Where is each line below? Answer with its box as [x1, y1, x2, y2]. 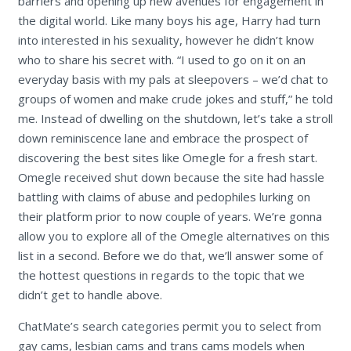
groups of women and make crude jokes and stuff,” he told [17, 90, 333, 107]
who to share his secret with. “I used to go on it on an [17, 51, 306, 67]
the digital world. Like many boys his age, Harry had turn [17, 12, 320, 28]
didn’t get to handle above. [17, 286, 162, 302]
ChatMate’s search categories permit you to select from [17, 317, 321, 334]
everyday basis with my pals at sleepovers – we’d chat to [17, 71, 328, 87]
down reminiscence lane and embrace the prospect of [17, 129, 308, 146]
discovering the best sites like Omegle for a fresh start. [17, 149, 317, 165]
